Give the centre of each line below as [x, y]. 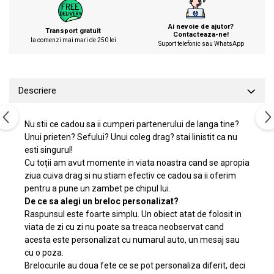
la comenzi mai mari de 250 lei [73, 40]
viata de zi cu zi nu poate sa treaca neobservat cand [124, 227]
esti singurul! [49, 150]
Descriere [37, 91]
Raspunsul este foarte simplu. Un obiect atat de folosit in [133, 214]
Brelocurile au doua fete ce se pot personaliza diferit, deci [135, 265]
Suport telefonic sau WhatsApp [201, 44]
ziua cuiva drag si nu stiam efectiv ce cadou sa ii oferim [130, 176]
